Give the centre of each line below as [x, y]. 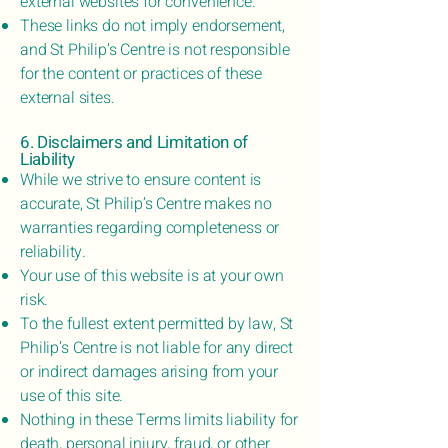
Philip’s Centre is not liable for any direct [156, 348]
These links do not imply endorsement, [153, 26]
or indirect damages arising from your [149, 372]
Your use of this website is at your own [152, 276]
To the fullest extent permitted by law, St [157, 324]
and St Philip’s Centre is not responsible [155, 50]
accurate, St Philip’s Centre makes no [146, 204]
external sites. [67, 98]
